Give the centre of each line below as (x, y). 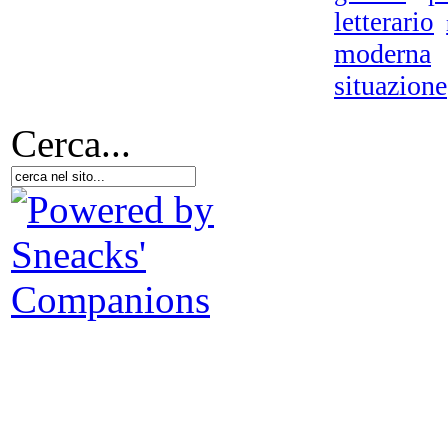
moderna (382, 54)
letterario (384, 22)
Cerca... (71, 143)
